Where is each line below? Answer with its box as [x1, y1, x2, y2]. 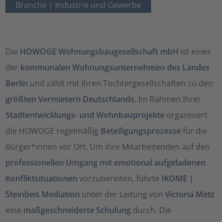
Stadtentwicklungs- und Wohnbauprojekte [5, 110, 165, 120]
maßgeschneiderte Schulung [23, 205, 131, 216]
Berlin [5, 78, 28, 89]
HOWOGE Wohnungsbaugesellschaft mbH [20, 46, 179, 57]
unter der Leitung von [80, 189, 166, 200]
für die [181, 125, 208, 136]
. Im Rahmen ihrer [134, 94, 202, 105]
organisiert [165, 110, 208, 120]
